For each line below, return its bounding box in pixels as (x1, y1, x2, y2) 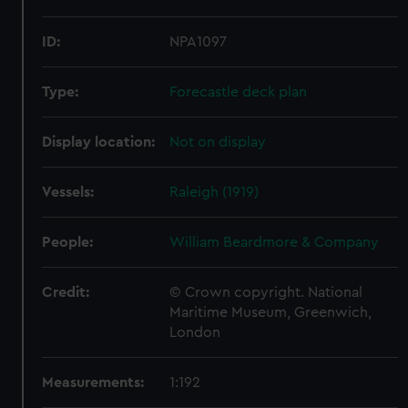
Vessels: (42, 185, 95, 199)
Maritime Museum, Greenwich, (169, 305, 372, 320)
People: (42, 235, 94, 250)
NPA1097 (169, 35, 228, 49)
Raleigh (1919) (169, 185, 260, 199)
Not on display (169, 135, 267, 149)
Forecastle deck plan (169, 85, 308, 99)
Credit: (42, 285, 90, 300)
